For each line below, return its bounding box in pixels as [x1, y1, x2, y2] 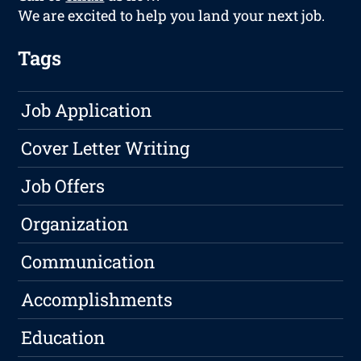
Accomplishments [21, 288, 173, 312]
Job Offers [21, 174, 106, 198]
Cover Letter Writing [21, 136, 190, 160]
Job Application [21, 98, 152, 122]
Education [21, 326, 106, 350]
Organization [21, 212, 129, 236]
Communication [21, 250, 156, 274]
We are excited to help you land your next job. [18, 6, 326, 26]
